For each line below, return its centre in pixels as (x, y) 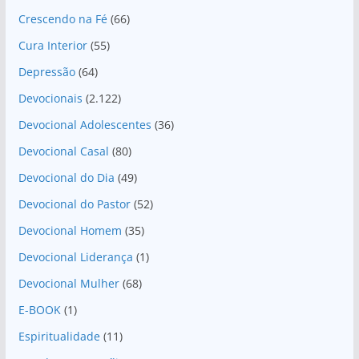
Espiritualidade (59, 336)
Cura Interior (52, 45)
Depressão (46, 71)
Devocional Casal (63, 151)
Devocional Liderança (75, 256)
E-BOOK (39, 309)
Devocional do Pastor (74, 204)
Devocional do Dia (66, 177)
